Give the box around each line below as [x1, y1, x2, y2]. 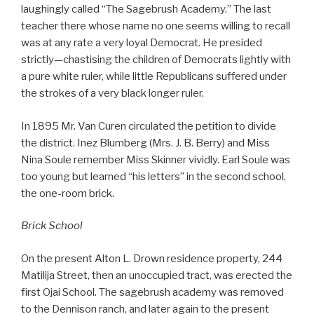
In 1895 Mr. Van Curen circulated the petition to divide [21, 119, 276, 132]
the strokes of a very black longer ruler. [21, 87, 204, 100]
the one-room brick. [21, 186, 114, 200]
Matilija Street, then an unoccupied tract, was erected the [21, 268, 292, 282]
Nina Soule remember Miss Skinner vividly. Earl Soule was [21, 153, 290, 166]
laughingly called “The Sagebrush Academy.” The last [21, 3, 271, 16]
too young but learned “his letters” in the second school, [21, 170, 286, 183]
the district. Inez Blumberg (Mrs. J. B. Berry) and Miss [21, 136, 270, 149]
